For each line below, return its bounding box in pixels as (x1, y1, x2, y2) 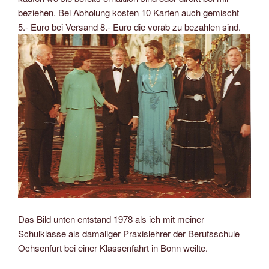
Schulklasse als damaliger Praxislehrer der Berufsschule (18, 226, 240, 240)
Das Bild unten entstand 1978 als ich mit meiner (18, 212, 204, 225)
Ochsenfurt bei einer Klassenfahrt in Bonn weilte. (18, 241, 208, 254)
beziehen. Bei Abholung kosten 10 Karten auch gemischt (18, 6, 239, 19)
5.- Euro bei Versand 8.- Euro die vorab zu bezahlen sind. (18, 20, 241, 34)
